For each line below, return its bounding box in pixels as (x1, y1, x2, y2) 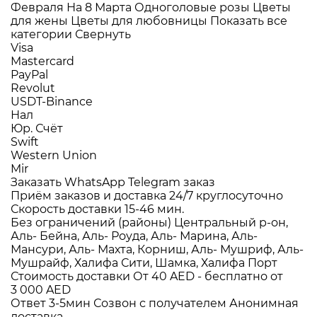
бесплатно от (204, 270, 283, 283)
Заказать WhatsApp (11, 175, 128, 189)
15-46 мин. (125, 202, 184, 216)
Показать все (210, 14, 287, 28)
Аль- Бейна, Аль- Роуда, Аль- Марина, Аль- (11, 229, 258, 243)
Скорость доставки (11, 202, 122, 216)
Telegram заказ (128, 175, 215, 189)
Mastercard (11, 54, 74, 68)
